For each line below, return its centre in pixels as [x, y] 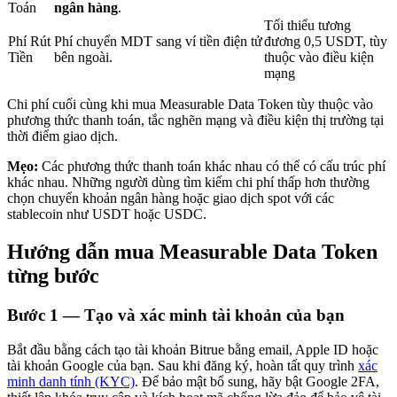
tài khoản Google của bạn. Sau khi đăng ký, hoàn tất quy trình [183, 365]
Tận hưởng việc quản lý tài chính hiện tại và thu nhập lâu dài [212, 111]
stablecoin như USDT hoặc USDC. [107, 214]
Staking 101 [76, 292]
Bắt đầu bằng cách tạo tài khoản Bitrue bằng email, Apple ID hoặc [193, 349]
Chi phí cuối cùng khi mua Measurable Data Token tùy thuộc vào [190, 105]
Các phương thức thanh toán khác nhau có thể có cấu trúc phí [214, 167]
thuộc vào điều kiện [319, 58]
